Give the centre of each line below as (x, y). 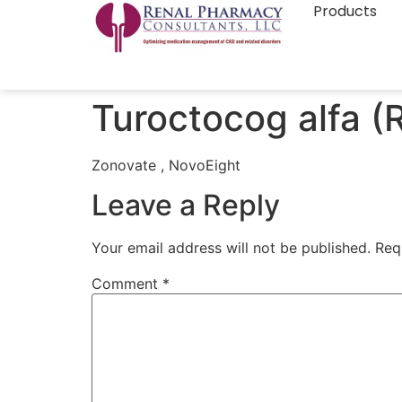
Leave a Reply (186, 205)
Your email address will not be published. (231, 248)
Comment (127, 284)
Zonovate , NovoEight (166, 165)
